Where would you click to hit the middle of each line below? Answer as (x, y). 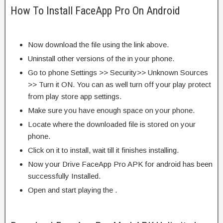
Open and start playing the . (72, 190)
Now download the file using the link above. (98, 45)
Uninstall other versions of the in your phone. (101, 59)
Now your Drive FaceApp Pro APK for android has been (120, 164)
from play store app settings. (75, 97)
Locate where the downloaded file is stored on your (112, 124)
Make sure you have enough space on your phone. (111, 111)
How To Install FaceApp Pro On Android (95, 11)
